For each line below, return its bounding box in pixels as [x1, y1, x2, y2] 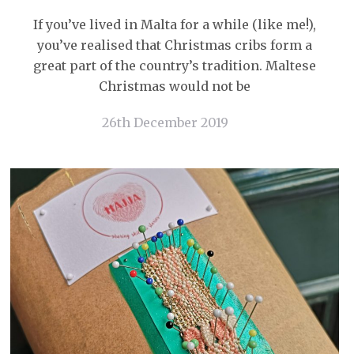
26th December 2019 [101, 115, 228, 130]
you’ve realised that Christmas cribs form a [37, 37, 312, 53]
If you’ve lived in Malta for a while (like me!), [33, 17, 316, 32]
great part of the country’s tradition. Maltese [33, 58, 316, 73]
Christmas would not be [99, 78, 250, 94]
